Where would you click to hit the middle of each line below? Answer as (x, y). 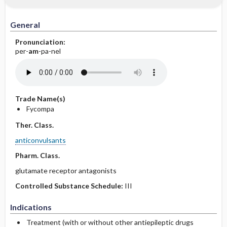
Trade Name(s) (40, 99)
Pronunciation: (40, 42)
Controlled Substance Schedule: (70, 186)
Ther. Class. (34, 125)
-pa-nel (49, 51)
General (25, 25)
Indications (31, 207)
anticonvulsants (40, 140)
